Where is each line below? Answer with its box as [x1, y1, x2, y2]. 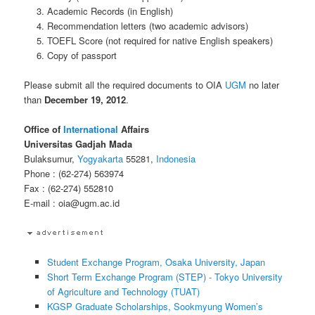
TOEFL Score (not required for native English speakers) [46, 33, 273, 47]
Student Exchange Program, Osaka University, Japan [46, 255, 265, 269]
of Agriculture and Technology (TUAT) [46, 285, 200, 299]
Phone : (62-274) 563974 [24, 167, 124, 181]
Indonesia [156, 152, 196, 166]
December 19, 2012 [44, 93, 127, 107]
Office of [24, 122, 64, 136]
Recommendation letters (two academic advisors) [46, 18, 248, 32]
